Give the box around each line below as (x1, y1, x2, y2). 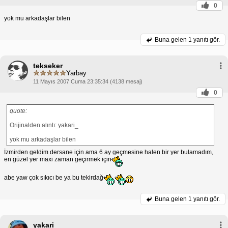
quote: (10, 107, 27, 115)
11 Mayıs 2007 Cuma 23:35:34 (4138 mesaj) (33, 78, 142, 84)
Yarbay (66, 69, 87, 77)
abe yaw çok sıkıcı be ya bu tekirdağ (4, 174, 103, 181)
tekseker (33, 61, 63, 70)
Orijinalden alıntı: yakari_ (10, 121, 78, 129)
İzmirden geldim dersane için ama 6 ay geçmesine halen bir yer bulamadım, (4, 148, 213, 156)
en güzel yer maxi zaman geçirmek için (4, 155, 111, 163)
